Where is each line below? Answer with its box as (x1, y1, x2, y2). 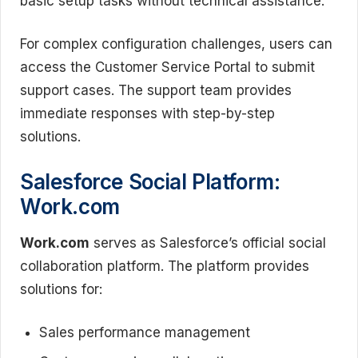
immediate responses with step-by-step (20, 105, 275, 121)
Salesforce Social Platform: (20, 169, 280, 194)
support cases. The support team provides (20, 82, 292, 98)
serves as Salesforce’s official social (89, 234, 326, 251)
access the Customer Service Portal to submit (20, 59, 315, 75)
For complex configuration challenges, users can (20, 36, 332, 52)
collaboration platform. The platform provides (20, 257, 309, 274)
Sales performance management (39, 324, 250, 340)
